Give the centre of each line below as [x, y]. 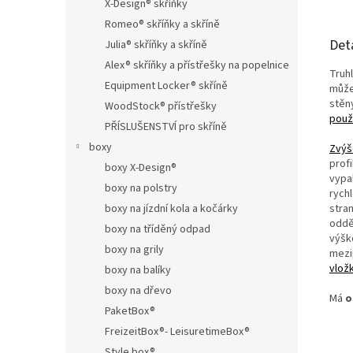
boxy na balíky [138, 270]
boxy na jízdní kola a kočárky [171, 208]
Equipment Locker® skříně [166, 85]
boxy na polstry [141, 188]
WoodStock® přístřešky [161, 106]
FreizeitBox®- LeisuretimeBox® [177, 331]
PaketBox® [130, 311]
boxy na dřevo [138, 290]
